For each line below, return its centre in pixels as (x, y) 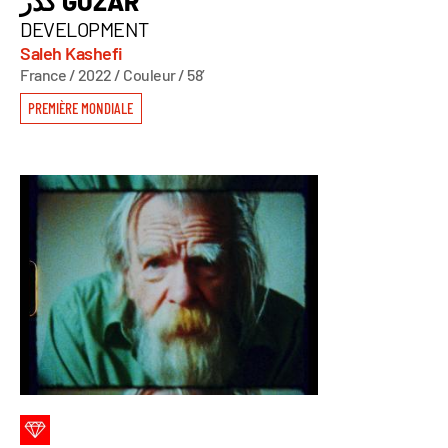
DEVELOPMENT (84, 28)
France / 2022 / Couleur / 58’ (112, 74)
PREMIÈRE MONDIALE (80, 107)
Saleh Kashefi (71, 52)
